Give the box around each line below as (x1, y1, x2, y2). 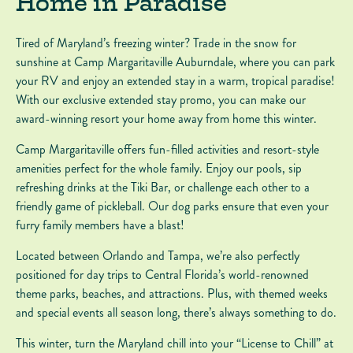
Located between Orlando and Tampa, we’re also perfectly (16, 246, 299, 265)
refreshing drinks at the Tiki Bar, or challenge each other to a (16, 177, 310, 196)
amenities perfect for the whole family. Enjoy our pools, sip (16, 158, 302, 177)
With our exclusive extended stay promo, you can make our (16, 90, 306, 109)
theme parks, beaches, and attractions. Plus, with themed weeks (16, 284, 328, 303)
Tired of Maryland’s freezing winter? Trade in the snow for (16, 33, 296, 52)
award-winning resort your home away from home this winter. (16, 109, 317, 128)
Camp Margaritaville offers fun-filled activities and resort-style (16, 139, 319, 158)
